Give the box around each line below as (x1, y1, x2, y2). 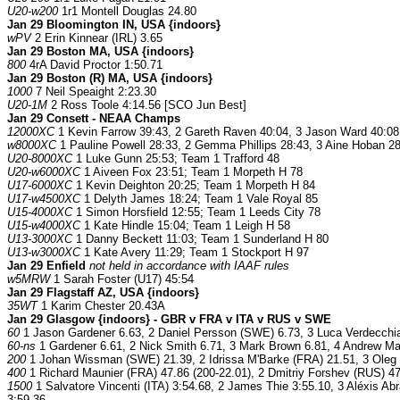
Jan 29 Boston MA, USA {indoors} (7, 45, 194, 59)
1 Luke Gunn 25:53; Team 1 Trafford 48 (72, 152, 279, 166)
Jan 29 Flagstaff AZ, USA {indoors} (7, 286, 199, 300)
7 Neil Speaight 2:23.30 (32, 85, 156, 99)
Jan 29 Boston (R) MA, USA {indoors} (7, 71, 212, 86)
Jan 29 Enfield (7, 259, 86, 273)
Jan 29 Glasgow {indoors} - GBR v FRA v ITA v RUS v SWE (7, 312, 331, 327)
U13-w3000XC (7, 246, 80, 260)
